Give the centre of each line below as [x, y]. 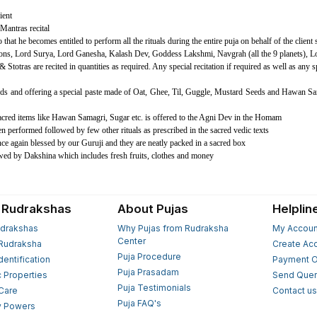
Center [131, 241]
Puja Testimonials [154, 288]
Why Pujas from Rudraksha [173, 229]
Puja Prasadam [148, 272]
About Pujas [152, 209]
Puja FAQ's [139, 304]
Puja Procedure [149, 257]
